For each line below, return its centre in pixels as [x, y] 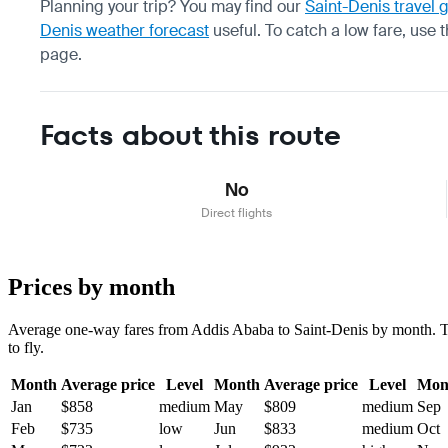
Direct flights [236, 212]
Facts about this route [190, 135]
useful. [235, 30]
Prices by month [91, 286]
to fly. [26, 347]
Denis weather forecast [124, 30]
